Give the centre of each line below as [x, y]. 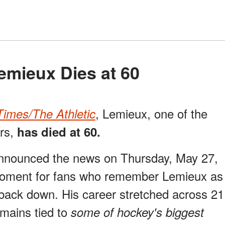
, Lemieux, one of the [151, 114]
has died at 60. [59, 132]
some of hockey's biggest [137, 212]
